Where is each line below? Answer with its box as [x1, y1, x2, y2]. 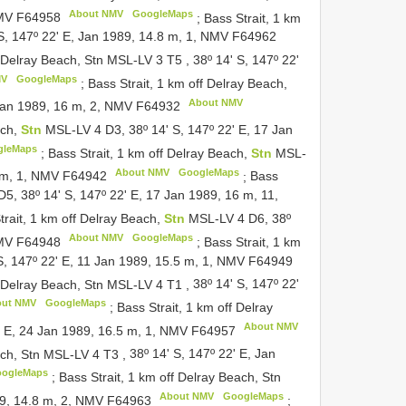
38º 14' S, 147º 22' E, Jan [130, 346, 276, 362]
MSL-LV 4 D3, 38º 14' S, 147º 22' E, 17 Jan [45, 122, 294, 138]
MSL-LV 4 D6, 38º [188, 211, 291, 226]
